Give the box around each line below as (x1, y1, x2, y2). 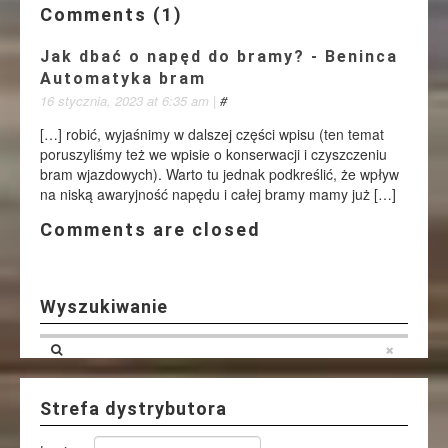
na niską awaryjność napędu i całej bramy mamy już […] (40, 184, 396, 204)
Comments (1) (40, 4, 183, 25)
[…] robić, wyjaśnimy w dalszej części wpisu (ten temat (40, 124, 384, 144)
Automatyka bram (40, 69, 206, 88)
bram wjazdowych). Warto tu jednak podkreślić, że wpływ (40, 164, 399, 184)
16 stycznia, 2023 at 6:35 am (40, 91, 209, 110)
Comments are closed (40, 219, 261, 240)
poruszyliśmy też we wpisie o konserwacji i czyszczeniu (40, 144, 387, 164)
